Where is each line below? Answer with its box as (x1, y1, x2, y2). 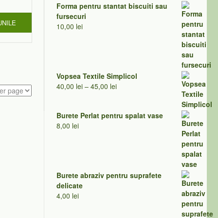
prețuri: (116, 101, 138, 111)
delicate (56, 181, 83, 191)
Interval (116, 81, 139, 91)
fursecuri (56, 11, 86, 21)
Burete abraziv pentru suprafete (56, 170, 162, 181)
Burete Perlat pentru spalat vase (56, 110, 163, 121)
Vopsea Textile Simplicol (56, 71, 137, 81)
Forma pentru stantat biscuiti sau (56, 1, 167, 11)
